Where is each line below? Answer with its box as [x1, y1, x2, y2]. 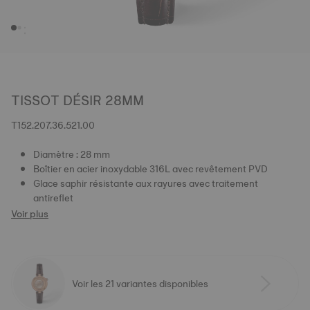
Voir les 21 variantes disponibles [72, 275, 208, 292]
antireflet [33, 190, 73, 206]
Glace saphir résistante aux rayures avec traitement [33, 175, 258, 192]
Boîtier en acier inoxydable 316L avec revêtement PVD [33, 161, 268, 177]
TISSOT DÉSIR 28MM [11, 89, 144, 112]
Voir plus [11, 206, 48, 222]
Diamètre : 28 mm [33, 146, 110, 163]
